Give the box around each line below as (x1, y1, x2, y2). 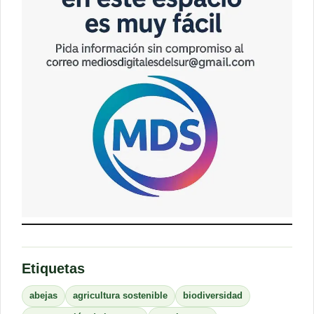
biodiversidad (183, 291, 243, 301)
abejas (29, 291, 57, 301)
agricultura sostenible (73, 291, 168, 301)
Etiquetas (22, 261, 85, 277)
